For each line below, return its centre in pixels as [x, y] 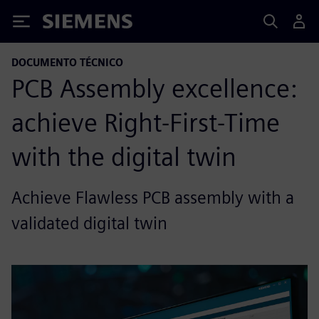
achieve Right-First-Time [146, 122]
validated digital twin [89, 223]
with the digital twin [124, 157]
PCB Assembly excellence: [154, 88]
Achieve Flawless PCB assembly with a [153, 198]
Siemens [66, 24]
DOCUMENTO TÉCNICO [67, 62]
